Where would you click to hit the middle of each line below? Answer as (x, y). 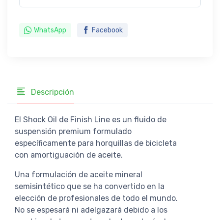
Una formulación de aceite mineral (79, 174)
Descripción (52, 92)
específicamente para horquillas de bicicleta (96, 143)
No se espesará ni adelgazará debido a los (91, 210)
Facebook (107, 30)
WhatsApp (50, 30)
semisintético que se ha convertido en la (90, 186)
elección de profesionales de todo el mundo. (96, 198)
